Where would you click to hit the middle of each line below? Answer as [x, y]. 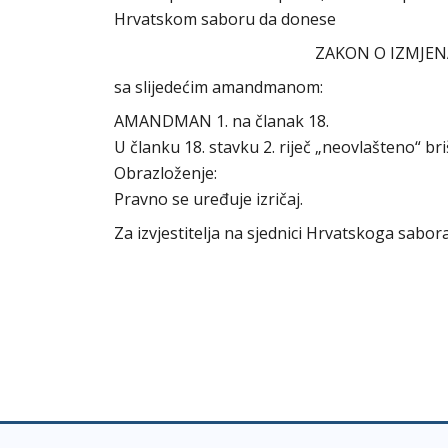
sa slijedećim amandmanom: [218, 87]
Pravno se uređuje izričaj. [208, 199]
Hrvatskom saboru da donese [225, 19]
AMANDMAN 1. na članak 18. [221, 121]
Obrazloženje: [165, 173]
